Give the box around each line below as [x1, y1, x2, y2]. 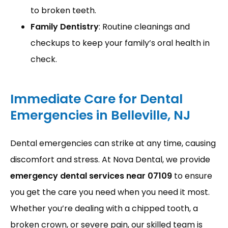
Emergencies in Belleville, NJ [10, 106, 190, 124]
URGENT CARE [31, 65, 97, 78]
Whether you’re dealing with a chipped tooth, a [10, 203, 198, 214]
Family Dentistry [31, 21, 99, 33]
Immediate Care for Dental [10, 90, 183, 108]
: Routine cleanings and [99, 21, 190, 33]
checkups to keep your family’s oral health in [31, 37, 210, 49]
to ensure [172, 170, 212, 182]
